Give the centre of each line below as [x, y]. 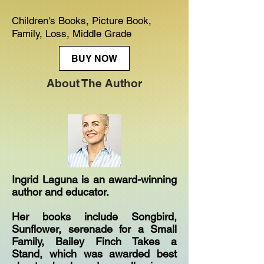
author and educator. [62, 192]
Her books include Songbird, [94, 217]
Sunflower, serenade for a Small [94, 229]
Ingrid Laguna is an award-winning [94, 179]
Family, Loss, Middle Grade [72, 34]
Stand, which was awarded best [94, 254]
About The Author [94, 83]
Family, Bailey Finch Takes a [94, 241]
